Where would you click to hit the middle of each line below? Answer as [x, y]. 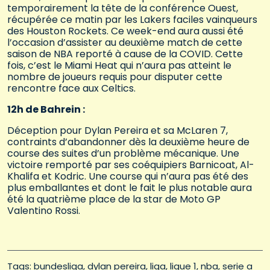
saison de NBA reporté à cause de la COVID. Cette [125, 54]
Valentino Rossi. [44, 210]
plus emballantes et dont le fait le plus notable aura [130, 187]
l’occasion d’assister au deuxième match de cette [125, 42]
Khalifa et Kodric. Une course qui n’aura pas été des [128, 176]
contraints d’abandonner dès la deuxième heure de [128, 142]
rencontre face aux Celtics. [71, 88]
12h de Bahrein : [46, 109]
